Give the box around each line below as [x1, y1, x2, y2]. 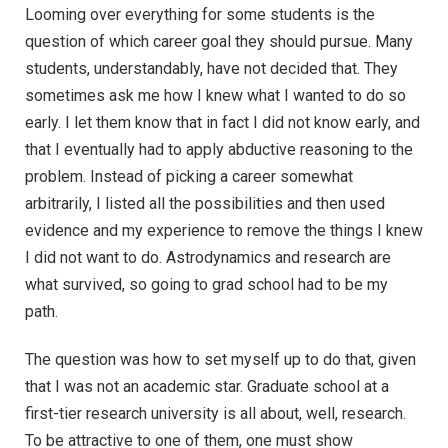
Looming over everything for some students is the [25, 5, 375, 25]
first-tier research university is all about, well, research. [25, 404, 406, 424]
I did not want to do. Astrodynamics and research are [25, 248, 391, 268]
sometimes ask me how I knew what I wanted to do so [25, 86, 406, 106]
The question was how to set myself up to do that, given [25, 350, 416, 370]
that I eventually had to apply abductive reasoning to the [25, 140, 413, 160]
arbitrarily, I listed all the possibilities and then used [25, 194, 385, 214]
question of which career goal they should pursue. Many [25, 32, 413, 52]
